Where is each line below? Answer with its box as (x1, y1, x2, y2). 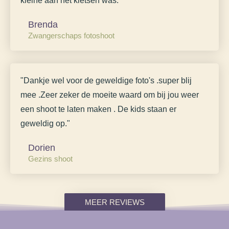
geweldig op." (20, 119, 70, 128)
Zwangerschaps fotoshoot (28, 31, 114, 40)
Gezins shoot (28, 154, 73, 163)
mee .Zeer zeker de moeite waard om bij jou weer (20, 90, 199, 99)
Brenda (28, 19, 58, 30)
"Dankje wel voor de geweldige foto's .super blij (20, 76, 192, 85)
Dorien (28, 142, 55, 153)
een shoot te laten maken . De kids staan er (20, 104, 176, 113)
